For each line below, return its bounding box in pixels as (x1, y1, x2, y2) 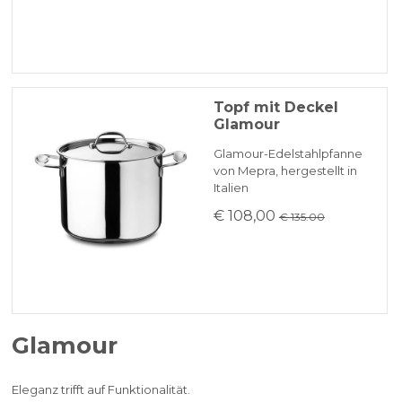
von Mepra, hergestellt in (213, 163, 357, 179)
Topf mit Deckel (213, 99, 338, 117)
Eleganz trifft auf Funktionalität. (12, 381, 191, 397)
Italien (213, 180, 249, 196)
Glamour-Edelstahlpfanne (213, 146, 363, 162)
